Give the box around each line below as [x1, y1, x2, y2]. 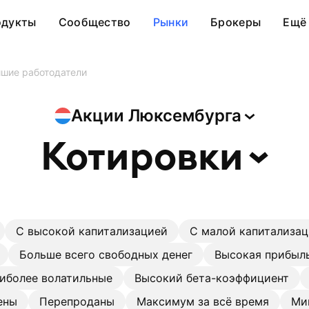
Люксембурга [128, 106, 241, 126]
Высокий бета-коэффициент [134, 271, 289, 285]
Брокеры [210, 15, 261, 29]
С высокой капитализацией [16, 224, 168, 238]
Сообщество [58, 15, 131, 29]
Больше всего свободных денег [19, 248, 192, 261]
